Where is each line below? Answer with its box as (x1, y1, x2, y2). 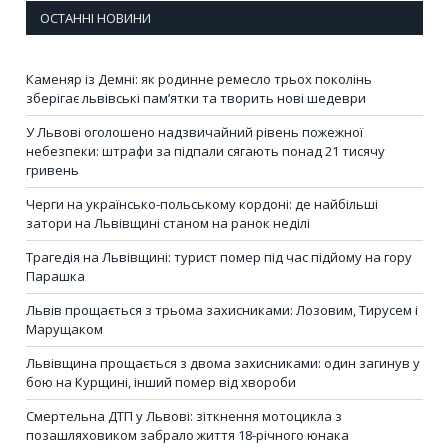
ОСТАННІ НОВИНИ (40, 9, 151, 28)
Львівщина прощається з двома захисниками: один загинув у (26, 354, 420, 373)
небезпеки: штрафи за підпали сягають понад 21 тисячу (26, 142, 385, 161)
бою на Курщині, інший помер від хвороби (26, 373, 296, 392)
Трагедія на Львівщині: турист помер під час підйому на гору (26, 248, 412, 267)
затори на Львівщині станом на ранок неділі (26, 214, 310, 233)
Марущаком (26, 320, 103, 339)
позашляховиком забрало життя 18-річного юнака (26, 426, 349, 445)
